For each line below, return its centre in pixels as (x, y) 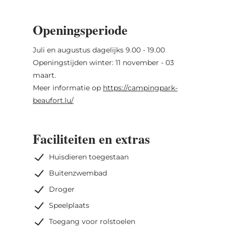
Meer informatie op (68, 88)
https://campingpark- (140, 88)
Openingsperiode (80, 30)
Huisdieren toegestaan (89, 157)
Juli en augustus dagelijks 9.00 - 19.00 (99, 50)
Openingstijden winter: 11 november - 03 (103, 62)
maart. (45, 75)
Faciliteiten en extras (91, 138)
